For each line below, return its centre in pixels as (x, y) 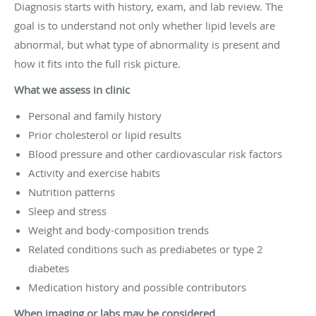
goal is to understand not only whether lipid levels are (145, 25)
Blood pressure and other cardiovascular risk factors (155, 153)
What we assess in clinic (72, 89)
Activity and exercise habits (94, 172)
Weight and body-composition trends (119, 230)
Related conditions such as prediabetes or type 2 (146, 249)
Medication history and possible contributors (137, 287)
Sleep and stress (67, 211)
